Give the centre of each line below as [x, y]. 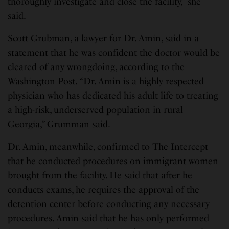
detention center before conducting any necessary [109, 204]
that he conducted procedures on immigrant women [113, 161]
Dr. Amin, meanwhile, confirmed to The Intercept [108, 147]
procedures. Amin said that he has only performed [109, 219]
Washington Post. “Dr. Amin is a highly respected [106, 82]
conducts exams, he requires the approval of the [104, 190]
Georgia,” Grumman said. [59, 124]
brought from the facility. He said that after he [100, 176]
